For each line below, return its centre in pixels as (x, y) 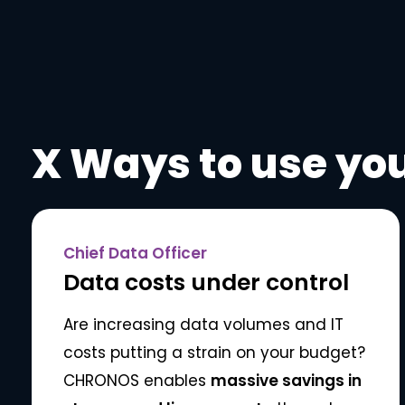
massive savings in (287, 381)
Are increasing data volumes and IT (204, 325)
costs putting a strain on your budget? (215, 353)
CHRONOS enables (137, 381)
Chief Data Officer (136, 254)
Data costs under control (207, 283)
